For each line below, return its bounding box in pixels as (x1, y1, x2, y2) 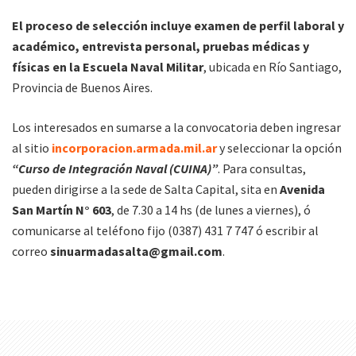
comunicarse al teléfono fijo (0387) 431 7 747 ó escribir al (12, 222, 319, 238)
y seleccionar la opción (217, 139, 342, 156)
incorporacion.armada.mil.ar (52, 139, 217, 156)
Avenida (280, 180, 325, 197)
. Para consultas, (218, 160, 306, 176)
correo (12, 242, 50, 259)
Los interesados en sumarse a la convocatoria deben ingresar (12, 118, 341, 135)
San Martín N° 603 (12, 201, 111, 218)
